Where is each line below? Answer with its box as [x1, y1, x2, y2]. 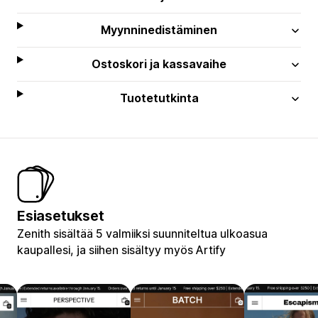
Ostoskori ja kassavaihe [92, 56, 227, 71]
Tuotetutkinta [119, 90, 199, 105]
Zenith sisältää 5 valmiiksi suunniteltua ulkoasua [17, 226, 268, 241]
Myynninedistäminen [101, 22, 218, 37]
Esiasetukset [17, 207, 104, 224]
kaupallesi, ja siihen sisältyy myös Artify [17, 242, 226, 257]
